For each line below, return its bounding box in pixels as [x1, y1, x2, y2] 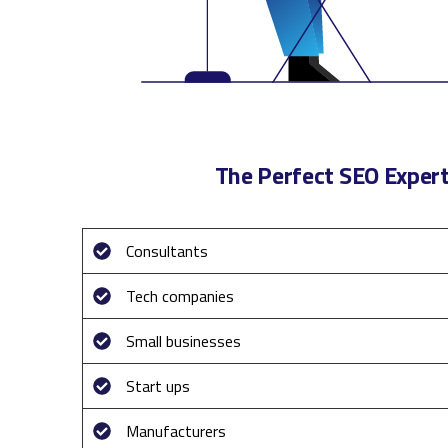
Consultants [125, 238, 208, 263]
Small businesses [125, 328, 241, 353]
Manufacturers [125, 418, 226, 443]
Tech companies [125, 283, 234, 308]
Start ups [125, 373, 190, 398]
